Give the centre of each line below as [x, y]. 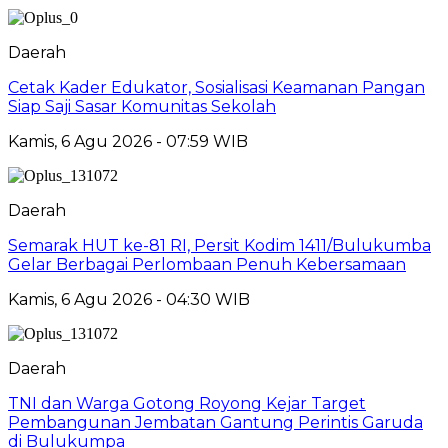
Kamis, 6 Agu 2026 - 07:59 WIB [128, 141]
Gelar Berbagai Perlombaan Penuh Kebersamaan [207, 264]
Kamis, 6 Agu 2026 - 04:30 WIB [129, 299]
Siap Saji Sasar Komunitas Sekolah [142, 106]
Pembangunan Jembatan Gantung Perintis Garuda [215, 422]
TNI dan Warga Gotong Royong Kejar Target [187, 403]
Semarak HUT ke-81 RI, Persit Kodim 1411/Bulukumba [219, 245]
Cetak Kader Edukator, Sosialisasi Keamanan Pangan [216, 87]
